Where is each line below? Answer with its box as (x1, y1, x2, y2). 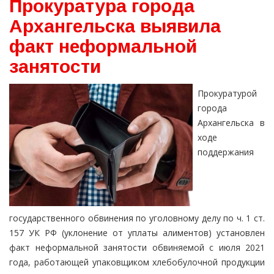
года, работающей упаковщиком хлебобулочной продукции (9, 256, 265, 268)
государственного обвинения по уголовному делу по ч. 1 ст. (9, 212, 265, 224)
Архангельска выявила (9, 16, 221, 37)
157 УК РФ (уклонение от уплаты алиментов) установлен (9, 227, 265, 239)
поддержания (198, 146, 254, 158)
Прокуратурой (198, 87, 257, 100)
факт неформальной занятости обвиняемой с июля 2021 (9, 242, 265, 254)
